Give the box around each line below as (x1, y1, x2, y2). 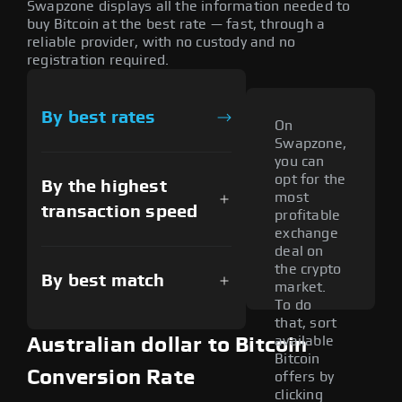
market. (275, 280, 327, 295)
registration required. (27, 52, 170, 67)
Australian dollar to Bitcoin (27, 334, 308, 356)
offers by (275, 370, 334, 385)
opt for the (275, 172, 346, 188)
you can (275, 154, 325, 170)
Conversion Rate (27, 366, 195, 389)
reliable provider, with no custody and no (27, 34, 296, 49)
